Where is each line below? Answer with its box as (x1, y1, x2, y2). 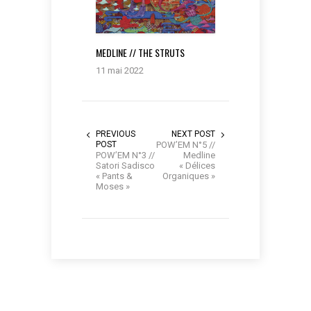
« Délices (179, 160, 215, 171)
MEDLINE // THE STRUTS (96, 44, 185, 60)
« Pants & (96, 170, 133, 181)
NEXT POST (171, 128, 215, 139)
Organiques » (162, 170, 215, 181)
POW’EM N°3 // (96, 149, 155, 160)
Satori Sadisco (96, 160, 155, 171)
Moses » (96, 180, 130, 192)
